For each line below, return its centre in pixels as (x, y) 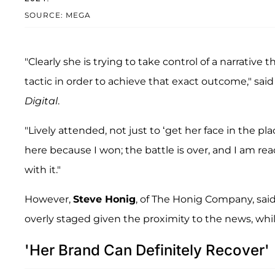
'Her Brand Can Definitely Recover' (147, 250)
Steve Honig (104, 199)
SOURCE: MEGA (58, 15)
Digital (41, 101)
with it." (43, 169)
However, (49, 199)
